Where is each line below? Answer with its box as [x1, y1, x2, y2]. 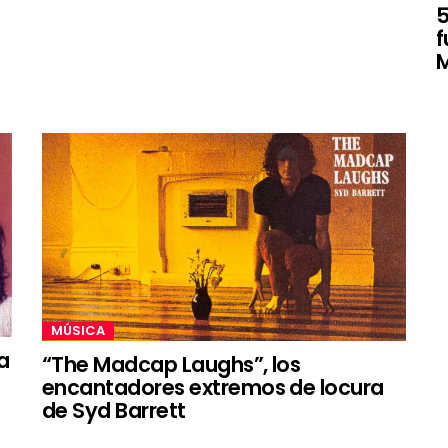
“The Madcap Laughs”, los [42, 349, 301, 379]
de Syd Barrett [42, 395, 186, 425]
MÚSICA [51, 320, 105, 340]
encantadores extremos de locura [42, 372, 384, 402]
